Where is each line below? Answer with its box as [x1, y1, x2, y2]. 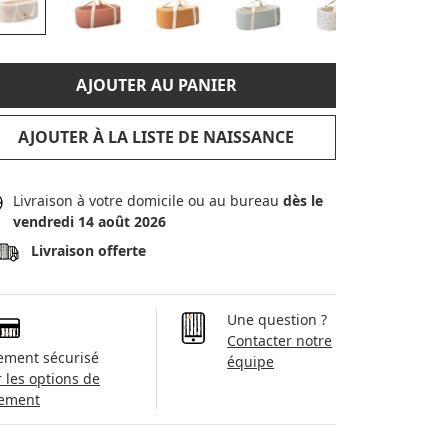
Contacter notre [227, 330, 333, 350]
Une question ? [227, 309, 328, 329]
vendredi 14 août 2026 [13, 211, 167, 231]
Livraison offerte [31, 240, 146, 260]
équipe [227, 351, 275, 371]
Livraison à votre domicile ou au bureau [13, 190, 284, 210]
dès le [283, 190, 324, 210]
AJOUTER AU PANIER [75, 73, 237, 96]
